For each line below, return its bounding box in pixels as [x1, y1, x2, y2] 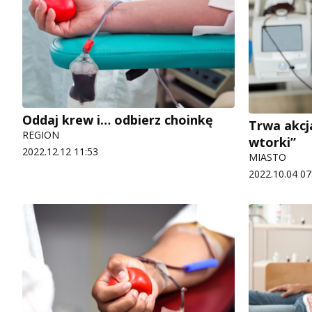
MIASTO [249, 150, 286, 164]
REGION [22, 127, 59, 141]
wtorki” [249, 134, 296, 151]
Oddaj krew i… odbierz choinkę [22, 111, 213, 128]
